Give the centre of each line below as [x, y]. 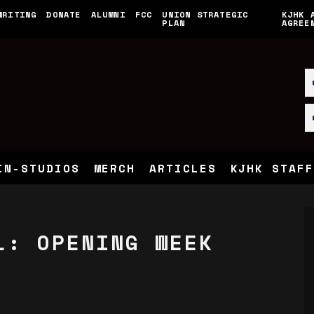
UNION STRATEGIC [205, 14]
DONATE [64, 14]
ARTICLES [183, 168]
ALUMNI [108, 14]
